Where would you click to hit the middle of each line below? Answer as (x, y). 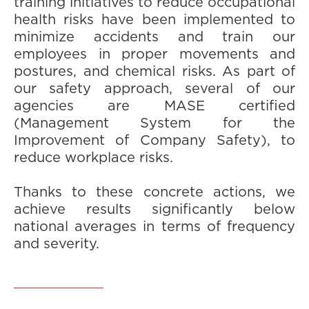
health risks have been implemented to (154, 20)
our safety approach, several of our (154, 89)
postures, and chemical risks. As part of (154, 72)
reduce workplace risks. (93, 158)
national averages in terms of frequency (154, 227)
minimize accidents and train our (154, 37)
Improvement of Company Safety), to (154, 141)
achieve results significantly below (154, 210)
